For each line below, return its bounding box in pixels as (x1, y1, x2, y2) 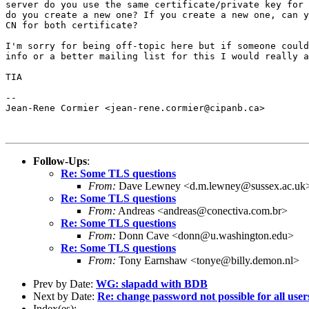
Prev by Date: (33, 277, 96, 290)
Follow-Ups (33, 154, 87, 167)
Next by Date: (33, 290, 97, 302)
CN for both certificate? (6, 19, 138, 30)
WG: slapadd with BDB (96, 277, 208, 290)
